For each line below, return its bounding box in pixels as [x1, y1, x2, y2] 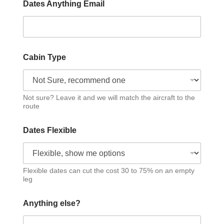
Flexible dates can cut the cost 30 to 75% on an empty [22, 166, 194, 175]
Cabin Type [22, 53, 66, 62]
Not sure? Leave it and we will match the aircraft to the [22, 93, 195, 102]
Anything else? [22, 199, 80, 208]
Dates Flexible [22, 126, 76, 135]
